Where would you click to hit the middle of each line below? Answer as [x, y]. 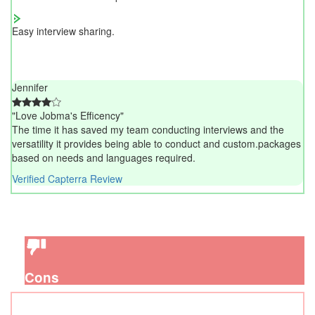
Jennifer [30, 87]
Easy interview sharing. [63, 31]
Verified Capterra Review [67, 178]
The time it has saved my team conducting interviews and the [148, 129]
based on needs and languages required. [104, 157]
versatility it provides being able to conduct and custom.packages [156, 143]
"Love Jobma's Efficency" [68, 115]
